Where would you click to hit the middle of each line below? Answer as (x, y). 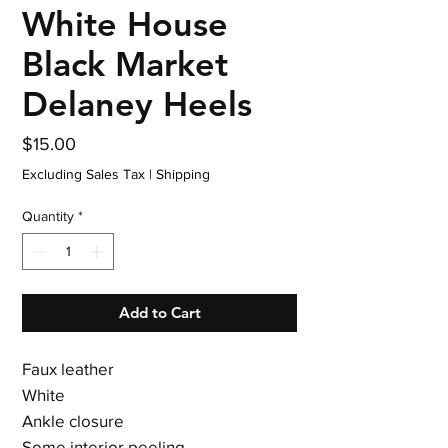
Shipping (183, 174)
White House (125, 24)
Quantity (48, 216)
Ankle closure (73, 421)
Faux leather (68, 369)
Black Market (125, 64)
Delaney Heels (137, 104)
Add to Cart (159, 313)
